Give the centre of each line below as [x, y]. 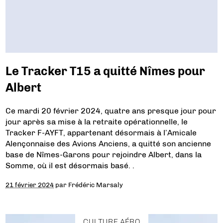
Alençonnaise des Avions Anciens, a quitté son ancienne [109, 144]
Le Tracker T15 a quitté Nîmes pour [106, 71]
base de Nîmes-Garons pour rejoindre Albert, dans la [104, 155]
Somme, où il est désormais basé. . [70, 166]
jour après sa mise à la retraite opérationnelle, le [97, 122]
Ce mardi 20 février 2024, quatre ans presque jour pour [111, 111]
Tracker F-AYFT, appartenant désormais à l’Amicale [101, 133]
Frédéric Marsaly [96, 185]
